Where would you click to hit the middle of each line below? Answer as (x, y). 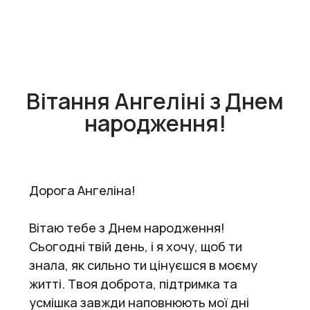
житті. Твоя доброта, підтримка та (133, 283)
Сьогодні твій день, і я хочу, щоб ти (136, 246)
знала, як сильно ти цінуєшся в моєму (143, 265)
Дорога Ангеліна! (82, 190)
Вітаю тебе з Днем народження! (127, 227)
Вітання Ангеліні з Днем (155, 101)
